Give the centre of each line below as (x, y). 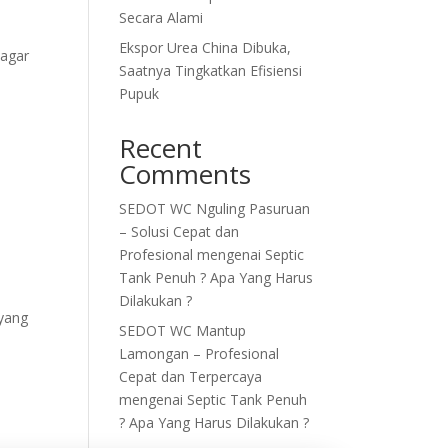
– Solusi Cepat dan (179, 231)
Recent (161, 148)
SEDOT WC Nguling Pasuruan (215, 208)
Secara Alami (161, 17)
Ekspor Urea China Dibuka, (205, 47)
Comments (185, 174)
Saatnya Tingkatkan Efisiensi (211, 70)
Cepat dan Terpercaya (191, 376)
